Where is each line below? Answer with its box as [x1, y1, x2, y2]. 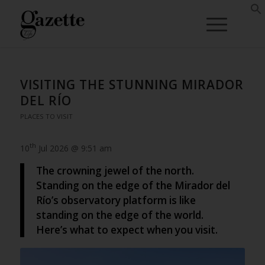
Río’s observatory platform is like [35, 193, 196, 208]
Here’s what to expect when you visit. [35, 223, 218, 237]
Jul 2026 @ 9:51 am [35, 142, 112, 154]
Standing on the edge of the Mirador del [35, 179, 230, 193]
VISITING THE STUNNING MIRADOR [20, 76, 244, 93]
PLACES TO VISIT [20, 112, 73, 121]
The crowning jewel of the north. [35, 164, 194, 178]
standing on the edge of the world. [35, 208, 203, 222]
